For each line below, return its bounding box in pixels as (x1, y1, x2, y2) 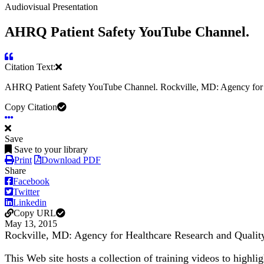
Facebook (13, 176, 49, 187)
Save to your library (14, 144, 88, 155)
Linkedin (13, 197, 47, 208)
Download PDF (41, 155, 101, 166)
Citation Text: (5, 62, 55, 72)
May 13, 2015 (5, 219, 57, 229)
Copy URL (14, 208, 56, 219)
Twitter (13, 187, 39, 197)
